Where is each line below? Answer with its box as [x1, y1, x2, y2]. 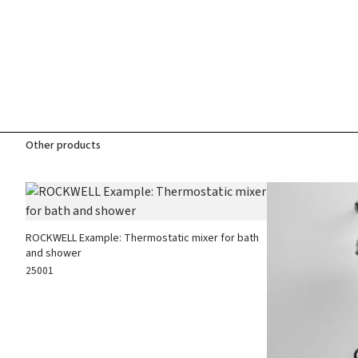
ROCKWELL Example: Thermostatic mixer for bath [26, 230, 259, 246]
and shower [26, 245, 82, 261]
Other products [26, 137, 101, 153]
